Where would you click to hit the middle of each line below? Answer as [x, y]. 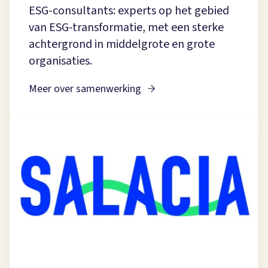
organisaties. [60, 61]
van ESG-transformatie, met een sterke [126, 28]
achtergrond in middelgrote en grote [122, 45]
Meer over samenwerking [85, 89]
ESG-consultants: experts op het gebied [129, 11]
